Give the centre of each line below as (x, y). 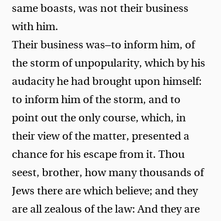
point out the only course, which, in (99, 118)
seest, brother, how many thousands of (108, 172)
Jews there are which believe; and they (105, 191)
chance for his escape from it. (85, 154)
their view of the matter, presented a (101, 136)
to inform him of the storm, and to (96, 99)
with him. (35, 26)
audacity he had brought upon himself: (107, 81)
